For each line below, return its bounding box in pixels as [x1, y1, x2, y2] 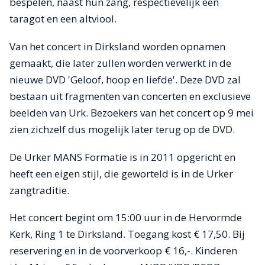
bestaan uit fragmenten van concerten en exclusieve [9, 89, 251, 104]
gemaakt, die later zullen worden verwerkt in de [9, 56, 231, 70]
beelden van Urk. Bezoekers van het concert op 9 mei [9, 106, 254, 120]
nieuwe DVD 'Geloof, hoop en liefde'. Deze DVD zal [9, 73, 241, 87]
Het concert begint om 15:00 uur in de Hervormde [9, 211, 242, 225]
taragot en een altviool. [9, 12, 117, 26]
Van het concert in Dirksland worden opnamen [9, 40, 225, 54]
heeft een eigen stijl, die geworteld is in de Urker [9, 166, 233, 180]
